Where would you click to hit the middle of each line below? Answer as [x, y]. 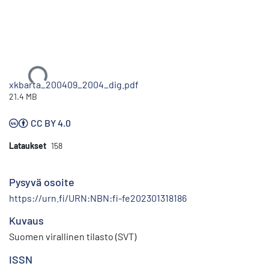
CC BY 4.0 [51, 122]
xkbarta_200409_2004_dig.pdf [74, 84]
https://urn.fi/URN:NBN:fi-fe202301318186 [98, 198]
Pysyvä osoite [42, 182]
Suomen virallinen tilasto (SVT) [73, 236]
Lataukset [28, 145]
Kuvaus [26, 220]
